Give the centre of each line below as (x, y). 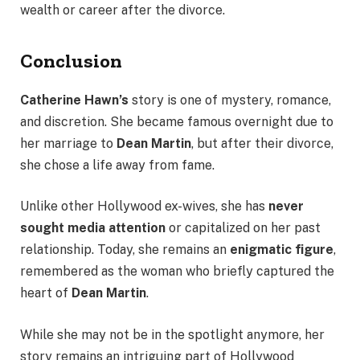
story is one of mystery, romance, (230, 100)
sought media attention (93, 228)
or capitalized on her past (243, 228)
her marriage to (68, 143)
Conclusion (71, 60)
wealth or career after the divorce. (123, 10)
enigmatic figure (282, 250)
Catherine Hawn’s (74, 100)
